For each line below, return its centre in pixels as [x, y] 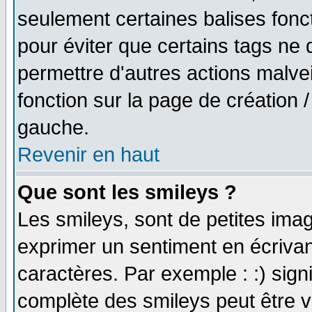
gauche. [53, 127]
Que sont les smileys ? [127, 192]
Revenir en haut [88, 155]
